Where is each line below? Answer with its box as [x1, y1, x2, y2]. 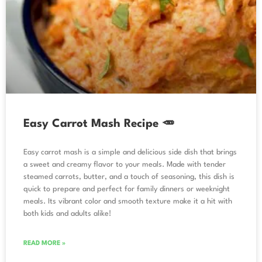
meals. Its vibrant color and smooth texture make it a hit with [23, 197, 232, 205]
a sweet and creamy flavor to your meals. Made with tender [23, 160, 226, 168]
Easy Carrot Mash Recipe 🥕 [23, 118, 174, 130]
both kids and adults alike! [23, 209, 111, 218]
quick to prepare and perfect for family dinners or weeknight [23, 185, 230, 193]
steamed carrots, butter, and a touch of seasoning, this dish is [23, 173, 235, 181]
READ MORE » [23, 240, 65, 247]
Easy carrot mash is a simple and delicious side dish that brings [23, 148, 237, 156]
